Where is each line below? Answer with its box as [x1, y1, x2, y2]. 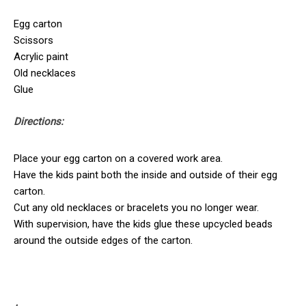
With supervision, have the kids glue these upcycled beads [14, 217, 273, 230]
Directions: [14, 115, 64, 128]
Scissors [14, 34, 53, 47]
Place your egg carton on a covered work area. [14, 152, 223, 165]
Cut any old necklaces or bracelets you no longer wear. [14, 201, 259, 214]
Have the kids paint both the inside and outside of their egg [14, 168, 277, 181]
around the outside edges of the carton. [14, 234, 193, 247]
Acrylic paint [14, 51, 68, 64]
